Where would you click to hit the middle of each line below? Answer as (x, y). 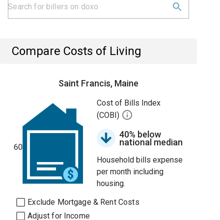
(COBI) (109, 115)
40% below (140, 134)
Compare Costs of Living (77, 51)
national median (151, 142)
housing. (111, 183)
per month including (130, 172)
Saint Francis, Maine (99, 83)
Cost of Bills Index (129, 103)
